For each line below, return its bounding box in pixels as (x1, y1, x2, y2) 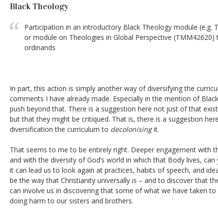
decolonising (110, 125, 152, 134)
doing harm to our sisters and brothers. (10, 196, 133, 205)
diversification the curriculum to (10, 125, 110, 134)
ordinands (24, 43, 55, 52)
